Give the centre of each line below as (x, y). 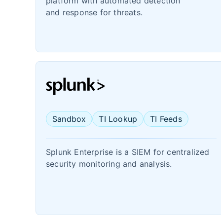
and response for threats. (94, 12)
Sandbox (69, 119)
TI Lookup (118, 119)
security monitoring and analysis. (109, 164)
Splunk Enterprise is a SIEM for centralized (128, 152)
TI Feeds (166, 119)
